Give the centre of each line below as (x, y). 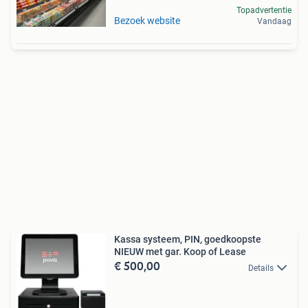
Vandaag (274, 22)
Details (261, 268)
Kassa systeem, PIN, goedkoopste (188, 240)
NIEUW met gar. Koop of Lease (180, 252)
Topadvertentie (264, 11)
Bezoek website (147, 21)
